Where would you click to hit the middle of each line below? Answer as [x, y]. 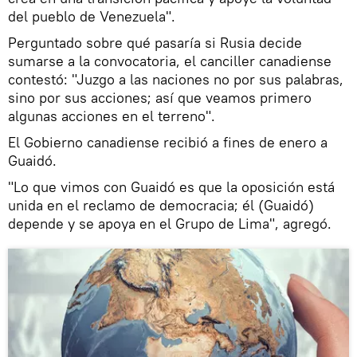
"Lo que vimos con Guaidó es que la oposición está [171, 187]
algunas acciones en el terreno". [112, 116]
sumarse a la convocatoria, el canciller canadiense [170, 61]
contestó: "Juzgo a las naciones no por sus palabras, [176, 80]
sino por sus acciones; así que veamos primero [160, 98]
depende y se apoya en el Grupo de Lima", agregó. [170, 224]
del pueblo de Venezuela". [92, 17]
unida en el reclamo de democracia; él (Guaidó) [161, 206]
